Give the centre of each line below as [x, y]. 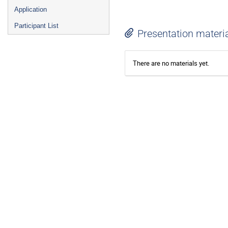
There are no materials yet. [171, 63]
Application [31, 9]
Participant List [36, 26]
